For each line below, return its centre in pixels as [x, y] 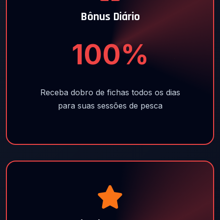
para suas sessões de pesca [110, 106]
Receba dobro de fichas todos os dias [110, 93]
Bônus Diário [110, 17]
